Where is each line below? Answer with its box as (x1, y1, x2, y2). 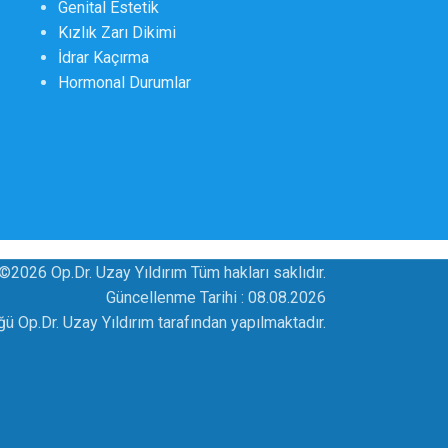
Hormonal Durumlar (58, 73, 191, 92)
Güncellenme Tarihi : (106, 287, 248, 307)
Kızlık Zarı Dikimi (58, 23, 176, 42)
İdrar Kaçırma (58, 48, 149, 67)
